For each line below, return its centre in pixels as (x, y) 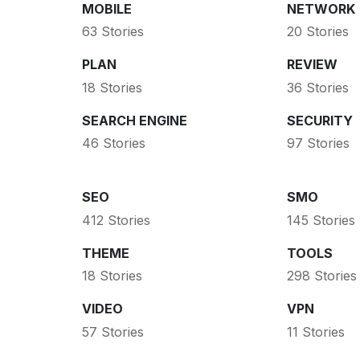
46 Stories (114, 143)
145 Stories (321, 220)
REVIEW (312, 65)
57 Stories (113, 331)
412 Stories (116, 220)
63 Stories (113, 32)
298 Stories (321, 276)
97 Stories (318, 143)
